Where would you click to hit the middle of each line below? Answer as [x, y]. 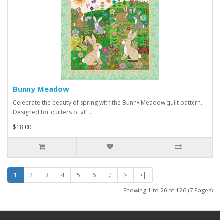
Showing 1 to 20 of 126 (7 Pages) [168, 191]
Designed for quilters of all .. [52, 112]
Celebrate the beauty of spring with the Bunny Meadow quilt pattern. [108, 103]
